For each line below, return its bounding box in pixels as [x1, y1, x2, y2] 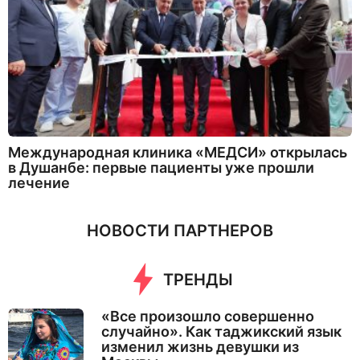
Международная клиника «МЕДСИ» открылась [8, 143, 347, 161]
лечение [8, 174, 70, 191]
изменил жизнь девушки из [100, 337, 299, 355]
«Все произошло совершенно [100, 307, 314, 325]
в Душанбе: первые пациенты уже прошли [8, 158, 314, 176]
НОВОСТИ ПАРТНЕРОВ [87, 220, 273, 240]
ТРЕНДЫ [163, 269, 233, 289]
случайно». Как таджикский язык [100, 322, 342, 340]
